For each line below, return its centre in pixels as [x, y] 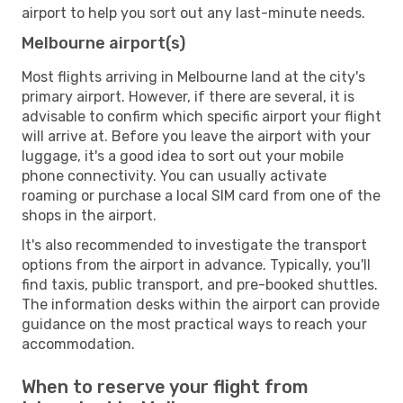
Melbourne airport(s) [103, 43]
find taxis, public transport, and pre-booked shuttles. [200, 284]
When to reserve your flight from [165, 386]
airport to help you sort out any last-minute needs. [193, 13]
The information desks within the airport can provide [201, 304]
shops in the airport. [89, 215]
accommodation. [78, 344]
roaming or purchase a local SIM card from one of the [201, 195]
